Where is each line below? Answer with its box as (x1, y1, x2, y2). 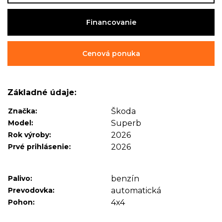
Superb (111, 118, 141, 128)
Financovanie (86, 18, 136, 27)
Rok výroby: (8, 130, 51, 139)
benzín (111, 174, 139, 183)
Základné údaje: (7, 88, 76, 97)
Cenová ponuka (82, 49, 140, 58)
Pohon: (8, 198, 35, 207)
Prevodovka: (8, 186, 55, 195)
